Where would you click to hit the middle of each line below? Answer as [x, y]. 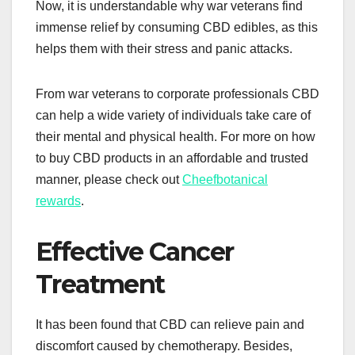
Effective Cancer [135, 251]
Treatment [100, 284]
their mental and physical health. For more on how [176, 136]
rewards [58, 200]
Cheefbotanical [225, 179]
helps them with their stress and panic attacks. [164, 48]
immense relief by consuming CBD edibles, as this [177, 27]
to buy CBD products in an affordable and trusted [172, 158]
